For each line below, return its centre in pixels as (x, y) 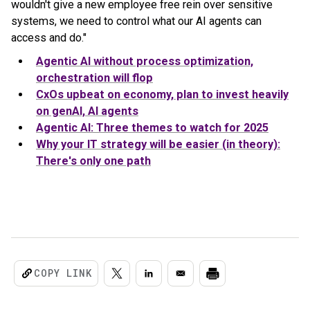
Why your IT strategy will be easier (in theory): (158, 144)
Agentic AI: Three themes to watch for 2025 (152, 128)
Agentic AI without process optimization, (145, 61)
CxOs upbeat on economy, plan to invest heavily (162, 94)
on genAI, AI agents (87, 111)
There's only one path (93, 161)
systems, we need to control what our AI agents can (136, 21)
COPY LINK (63, 273)
